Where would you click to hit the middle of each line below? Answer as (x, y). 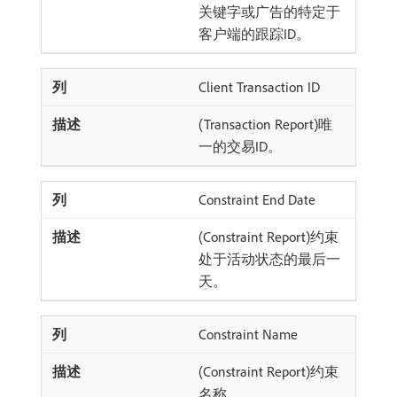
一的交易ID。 (240, 146)
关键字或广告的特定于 (269, 12)
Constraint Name (248, 334)
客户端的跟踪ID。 (254, 34)
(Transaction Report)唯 (265, 124)
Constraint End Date (257, 199)
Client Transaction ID (259, 87)
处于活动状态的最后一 (269, 259)
